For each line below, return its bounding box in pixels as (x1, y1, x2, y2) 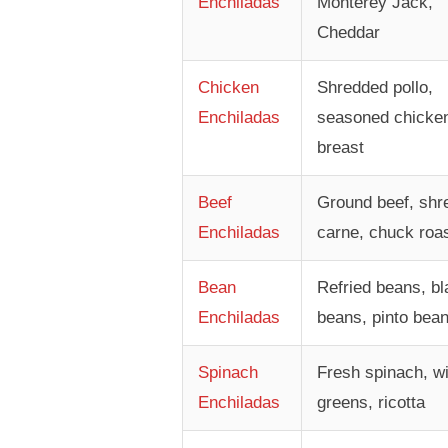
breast (316, 138, 364, 158)
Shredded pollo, (316, 78, 433, 98)
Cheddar (316, 23, 380, 43)
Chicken (197, 78, 259, 98)
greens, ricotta (316, 393, 425, 413)
